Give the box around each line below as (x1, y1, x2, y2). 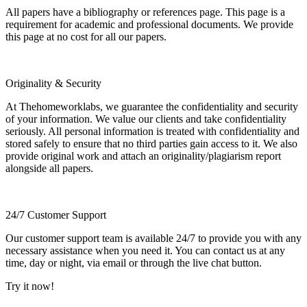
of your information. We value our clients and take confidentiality (5, 112, 286, 125)
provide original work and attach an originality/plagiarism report (5, 149, 281, 162)
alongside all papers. (5, 162, 93, 174)
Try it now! (5, 280, 54, 292)
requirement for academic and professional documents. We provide (5, 18, 293, 30)
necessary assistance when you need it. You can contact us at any (5, 244, 285, 256)
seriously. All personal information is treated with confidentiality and (5, 125, 299, 137)
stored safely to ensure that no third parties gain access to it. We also (5, 137, 297, 149)
